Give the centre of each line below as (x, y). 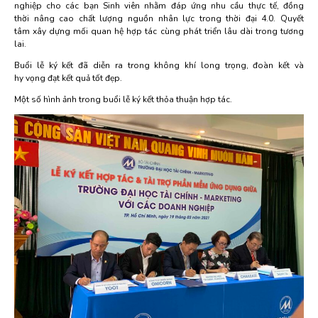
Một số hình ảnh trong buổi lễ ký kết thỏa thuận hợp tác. (123, 99)
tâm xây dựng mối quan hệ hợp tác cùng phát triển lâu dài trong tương (159, 31)
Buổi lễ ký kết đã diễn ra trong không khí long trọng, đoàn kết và (159, 65)
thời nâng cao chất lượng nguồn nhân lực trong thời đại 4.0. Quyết (159, 18)
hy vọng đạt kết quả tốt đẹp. (68, 78)
